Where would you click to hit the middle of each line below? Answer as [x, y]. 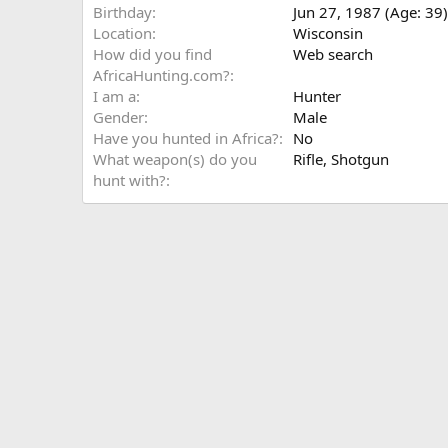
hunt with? [129, 180]
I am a [114, 96]
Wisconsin [328, 33]
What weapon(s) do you [175, 159]
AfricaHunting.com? [161, 75]
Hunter [317, 96]
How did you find [152, 54]
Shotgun [360, 159]
